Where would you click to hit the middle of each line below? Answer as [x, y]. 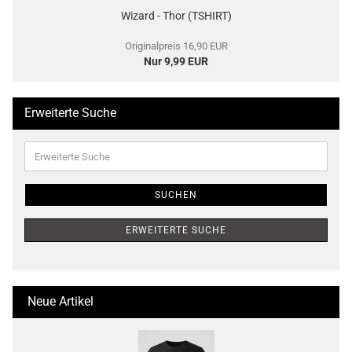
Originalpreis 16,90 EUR [176, 46]
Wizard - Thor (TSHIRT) [176, 16]
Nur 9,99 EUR [176, 61]
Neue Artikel [59, 301]
